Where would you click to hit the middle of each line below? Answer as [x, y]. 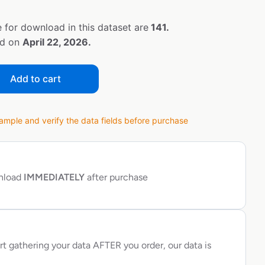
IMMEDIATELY [53, 177]
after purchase [116, 177]
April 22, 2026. [57, 42]
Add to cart [35, 79]
